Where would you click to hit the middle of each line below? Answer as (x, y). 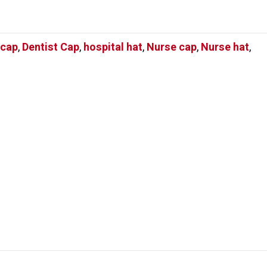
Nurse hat (225, 47)
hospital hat (113, 47)
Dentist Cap (51, 47)
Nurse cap (172, 47)
